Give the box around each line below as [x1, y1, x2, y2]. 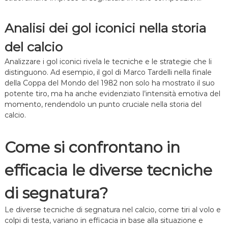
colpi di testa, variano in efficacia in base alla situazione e [4, 216, 203, 225]
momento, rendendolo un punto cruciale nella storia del [4, 100, 202, 109]
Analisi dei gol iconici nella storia [4, 20, 206, 36]
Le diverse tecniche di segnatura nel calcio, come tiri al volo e [4, 205, 221, 215]
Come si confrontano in [4, 138, 180, 157]
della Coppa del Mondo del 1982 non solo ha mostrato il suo [4, 78, 215, 88]
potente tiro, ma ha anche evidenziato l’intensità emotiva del [4, 89, 220, 99]
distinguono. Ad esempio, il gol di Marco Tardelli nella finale [4, 68, 212, 77]
